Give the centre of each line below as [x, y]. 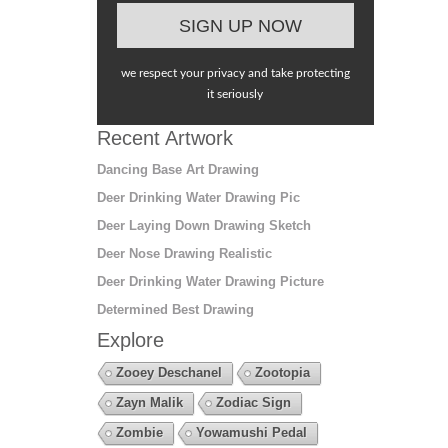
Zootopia [282, 373]
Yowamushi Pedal [251, 433]
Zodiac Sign [253, 403]
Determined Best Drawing [175, 310]
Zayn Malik [149, 403]
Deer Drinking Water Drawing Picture [210, 282]
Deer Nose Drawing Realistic [184, 254]
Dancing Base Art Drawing [177, 170]
